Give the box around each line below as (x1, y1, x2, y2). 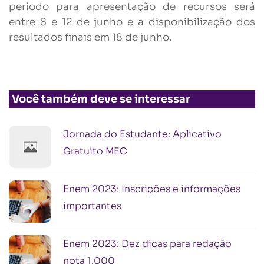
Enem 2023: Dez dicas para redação (63, 237, 232, 250)
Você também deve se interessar (12, 93, 190, 105)
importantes (63, 200, 121, 212)
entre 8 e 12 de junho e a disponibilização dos (9, 16, 255, 28)
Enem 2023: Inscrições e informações (63, 183, 240, 195)
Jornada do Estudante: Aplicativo (63, 128, 222, 140)
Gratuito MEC (63, 145, 127, 157)
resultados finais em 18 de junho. (9, 31, 171, 44)
